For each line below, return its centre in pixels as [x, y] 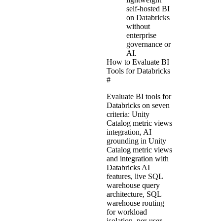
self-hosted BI [148, 8]
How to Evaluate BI [138, 62]
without [138, 26]
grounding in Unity [136, 141]
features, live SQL [135, 176]
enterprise [141, 35]
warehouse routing [135, 203]
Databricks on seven [138, 105]
